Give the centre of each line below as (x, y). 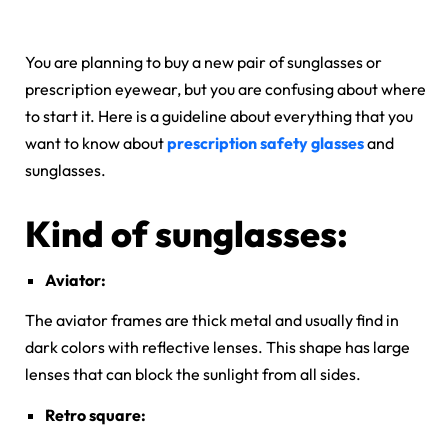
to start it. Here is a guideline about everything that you (219, 116)
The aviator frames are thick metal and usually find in (212, 320)
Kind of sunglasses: (186, 234)
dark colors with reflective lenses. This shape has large (217, 347)
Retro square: (95, 415)
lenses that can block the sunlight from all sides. (193, 374)
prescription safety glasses (265, 143)
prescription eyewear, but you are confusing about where (225, 89)
